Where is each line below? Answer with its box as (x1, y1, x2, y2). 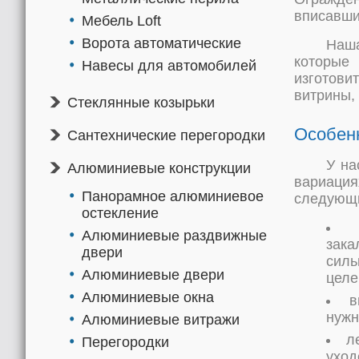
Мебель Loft (82, 13, 161, 29)
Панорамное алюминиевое (82, 188, 264, 204)
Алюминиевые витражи (82, 312, 240, 328)
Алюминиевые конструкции (67, 160, 251, 176)
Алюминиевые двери (82, 267, 224, 283)
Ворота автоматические (82, 35, 241, 51)
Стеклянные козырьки (67, 95, 215, 111)
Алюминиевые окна (82, 289, 214, 305)
